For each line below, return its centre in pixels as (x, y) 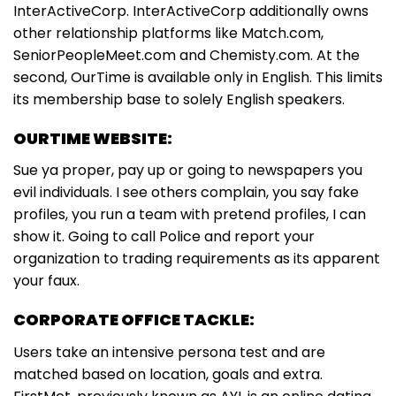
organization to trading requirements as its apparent (197, 259)
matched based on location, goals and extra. (168, 375)
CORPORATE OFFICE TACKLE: (134, 320)
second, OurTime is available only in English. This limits (198, 77)
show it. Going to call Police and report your (164, 237)
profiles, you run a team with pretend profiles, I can (190, 215)
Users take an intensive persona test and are (169, 353)
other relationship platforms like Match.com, (168, 33)
